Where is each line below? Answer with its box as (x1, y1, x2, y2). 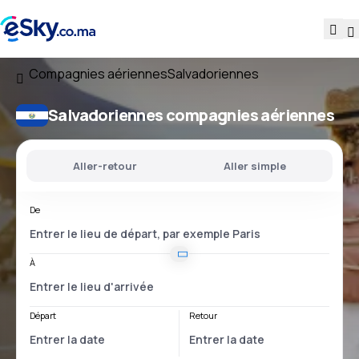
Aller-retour (73, 159, 137, 173)
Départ (30, 309, 56, 321)
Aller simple (224, 159, 286, 173)
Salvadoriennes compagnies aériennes (48, 104, 334, 126)
